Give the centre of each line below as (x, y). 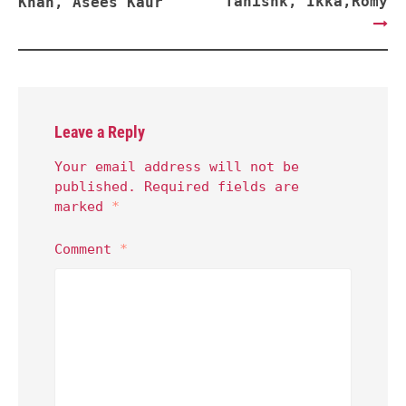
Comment (87, 250)
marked (83, 207)
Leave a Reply (100, 132)
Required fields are (222, 187)
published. (95, 187)
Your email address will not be (177, 167)
